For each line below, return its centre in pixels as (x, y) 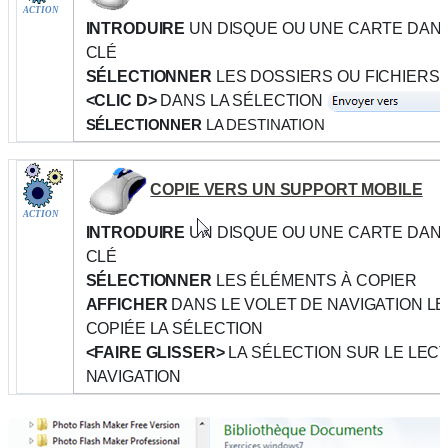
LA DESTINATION (263, 124)
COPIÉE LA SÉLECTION (174, 328)
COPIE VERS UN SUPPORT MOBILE (286, 190)
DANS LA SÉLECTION (240, 100)
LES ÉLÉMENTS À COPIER (314, 280)
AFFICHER (126, 304)
